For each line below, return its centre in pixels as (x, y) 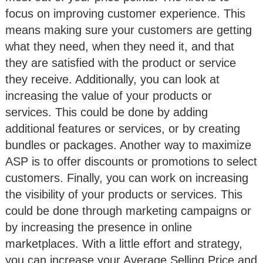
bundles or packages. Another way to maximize (128, 145)
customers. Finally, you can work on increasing (127, 178)
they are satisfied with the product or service (121, 63)
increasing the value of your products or (109, 95)
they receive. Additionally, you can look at (112, 79)
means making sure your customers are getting (129, 30)
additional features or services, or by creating (123, 128)
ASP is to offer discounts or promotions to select (131, 161)
